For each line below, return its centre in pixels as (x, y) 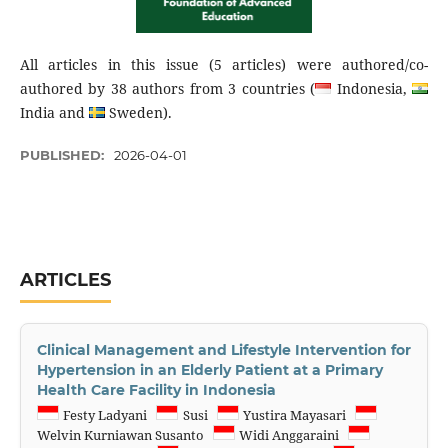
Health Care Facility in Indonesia (156, 390)
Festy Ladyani (108, 414)
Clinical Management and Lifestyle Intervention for (223, 350)
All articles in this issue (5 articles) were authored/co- (224, 64)
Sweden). (138, 112)
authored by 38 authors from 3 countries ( (167, 88)
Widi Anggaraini (292, 434)
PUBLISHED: (63, 155)
